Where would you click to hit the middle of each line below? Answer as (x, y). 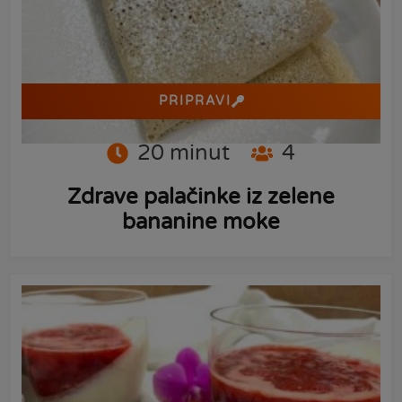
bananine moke (201, 222)
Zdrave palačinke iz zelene (201, 197)
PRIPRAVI (195, 100)
